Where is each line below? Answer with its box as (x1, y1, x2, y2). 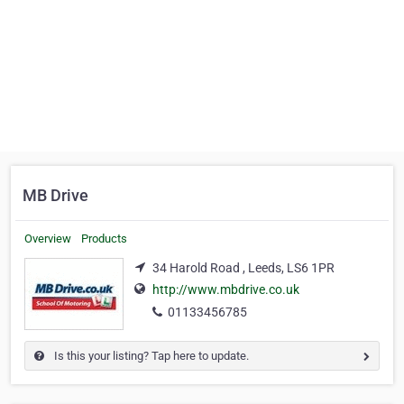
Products (81, 232, 127, 245)
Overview (24, 232, 71, 245)
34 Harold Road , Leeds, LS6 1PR (152, 261, 335, 275)
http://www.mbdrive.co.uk (152, 282, 299, 298)
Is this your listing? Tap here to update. (51, 349, 249, 363)
